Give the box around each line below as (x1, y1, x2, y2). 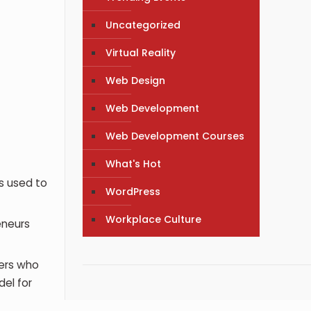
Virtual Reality (106, 45, 176, 60)
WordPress (106, 184, 161, 199)
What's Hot (106, 156, 162, 171)
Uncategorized (106, 17, 181, 32)
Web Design (106, 73, 166, 87)
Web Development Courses (106, 128, 245, 143)
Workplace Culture (106, 212, 202, 226)
